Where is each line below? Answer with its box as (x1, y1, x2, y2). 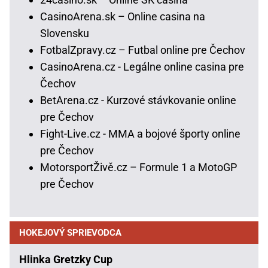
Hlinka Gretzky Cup (19, 252, 112, 266)
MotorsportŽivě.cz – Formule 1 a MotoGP (40, 160, 237, 173)
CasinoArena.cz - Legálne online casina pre (40, 60, 244, 73)
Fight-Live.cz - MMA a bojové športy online (40, 127, 240, 140)
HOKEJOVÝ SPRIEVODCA (19, 227, 121, 238)
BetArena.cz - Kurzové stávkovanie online (40, 93, 236, 106)
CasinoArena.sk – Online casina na (40, 10, 205, 23)
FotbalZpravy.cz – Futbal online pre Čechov (40, 43, 245, 56)
